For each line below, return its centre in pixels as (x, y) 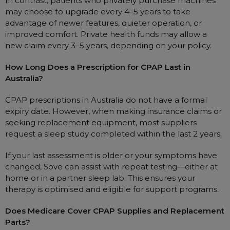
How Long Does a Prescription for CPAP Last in (98, 67)
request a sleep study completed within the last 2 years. (113, 134)
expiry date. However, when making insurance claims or (113, 111)
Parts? (18, 222)
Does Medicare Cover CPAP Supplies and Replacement (115, 211)
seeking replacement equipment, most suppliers (101, 122)
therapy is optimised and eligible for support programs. (112, 189)
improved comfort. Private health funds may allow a (106, 34)
